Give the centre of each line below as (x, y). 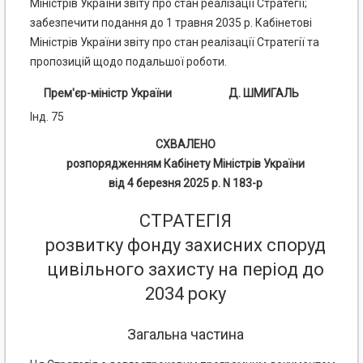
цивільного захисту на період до (186, 270)
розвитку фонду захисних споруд (186, 246)
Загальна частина (186, 335)
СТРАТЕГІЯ (186, 221)
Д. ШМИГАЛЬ (263, 94)
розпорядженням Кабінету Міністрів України (186, 164)
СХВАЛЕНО (186, 145)
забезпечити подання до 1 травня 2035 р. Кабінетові (171, 23)
